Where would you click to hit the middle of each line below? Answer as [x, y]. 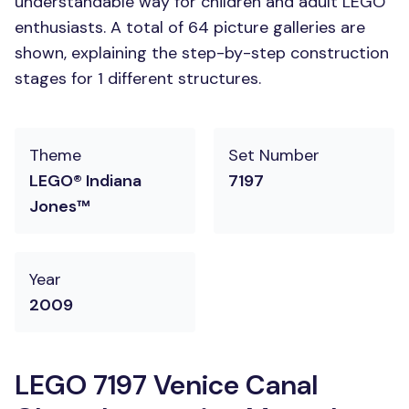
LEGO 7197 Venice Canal [166, 385]
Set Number [274, 155]
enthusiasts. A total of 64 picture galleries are [190, 27]
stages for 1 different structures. [138, 79]
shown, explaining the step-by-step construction [202, 53]
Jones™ [60, 206]
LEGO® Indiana [85, 181]
